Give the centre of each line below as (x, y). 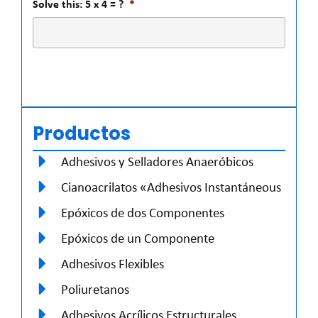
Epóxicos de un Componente (138, 237)
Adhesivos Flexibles (113, 263)
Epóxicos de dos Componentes (143, 212)
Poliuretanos (95, 289)
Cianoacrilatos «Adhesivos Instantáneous (171, 186)
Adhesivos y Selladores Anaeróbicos (157, 161)
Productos (82, 133)
